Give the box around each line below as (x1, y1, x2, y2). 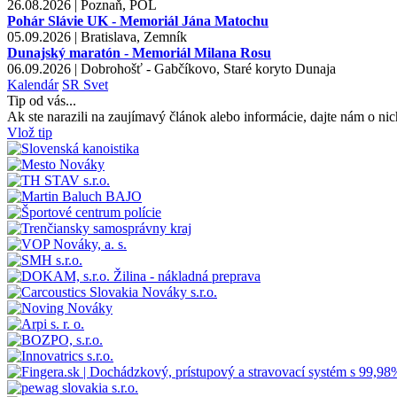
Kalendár (7, 76, 58, 92)
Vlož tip (7, 124, 52, 140)
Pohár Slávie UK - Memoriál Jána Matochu (7, 12, 269, 28)
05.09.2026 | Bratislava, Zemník (7, 28, 187, 44)
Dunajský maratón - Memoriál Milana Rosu (7, 44, 271, 60)
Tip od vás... (7, 92, 76, 108)
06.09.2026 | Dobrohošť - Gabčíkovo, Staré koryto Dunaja (7, 60, 336, 76)
